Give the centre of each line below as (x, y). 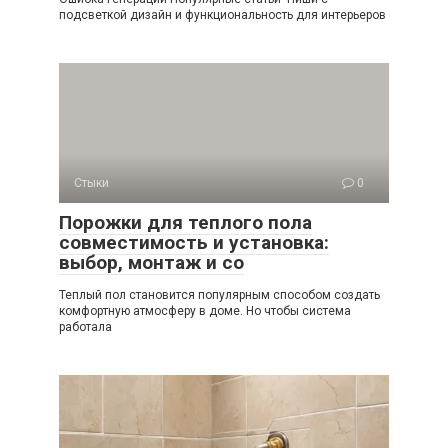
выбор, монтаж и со (151, 262)
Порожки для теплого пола (185, 222)
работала (85, 326)
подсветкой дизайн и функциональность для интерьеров (222, 14)
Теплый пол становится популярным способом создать (219, 294)
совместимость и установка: (194, 242)
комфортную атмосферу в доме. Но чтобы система (205, 310)
